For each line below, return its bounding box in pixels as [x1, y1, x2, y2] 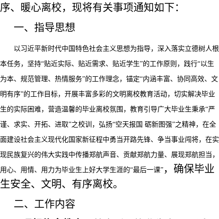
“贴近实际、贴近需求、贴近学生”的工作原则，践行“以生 [41, 60, 214, 67]
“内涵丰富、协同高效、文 [140, 75, 218, 83]
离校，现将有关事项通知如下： [41, 1, 185, 13]
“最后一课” [130, 166, 163, 174]
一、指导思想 [14, 22, 75, 33]
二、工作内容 [14, 198, 75, 210]
